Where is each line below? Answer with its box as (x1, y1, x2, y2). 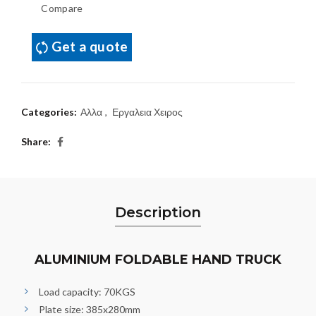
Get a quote (51, 38, 128, 54)
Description (115, 203, 201, 221)
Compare (41, 2, 83, 15)
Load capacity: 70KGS (39, 285, 135, 298)
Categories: (21, 105, 79, 118)
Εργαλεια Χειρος (112, 105, 183, 118)
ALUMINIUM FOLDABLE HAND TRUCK (35, 251, 281, 267)
